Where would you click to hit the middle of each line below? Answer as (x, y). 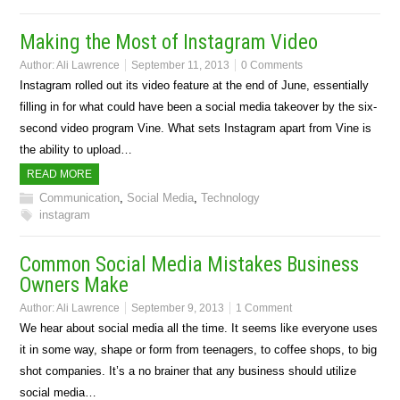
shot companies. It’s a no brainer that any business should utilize (188, 371)
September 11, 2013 (181, 65)
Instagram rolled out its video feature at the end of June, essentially (195, 85)
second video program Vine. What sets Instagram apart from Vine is (196, 128)
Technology (231, 197)
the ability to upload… (76, 149)
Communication (80, 197)
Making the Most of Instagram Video (169, 42)
